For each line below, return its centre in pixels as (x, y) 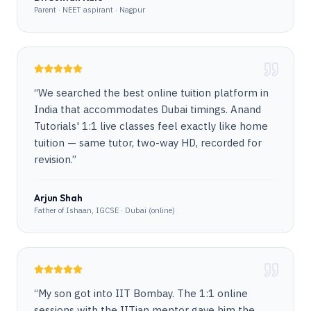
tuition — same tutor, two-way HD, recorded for (148, 143)
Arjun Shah (58, 198)
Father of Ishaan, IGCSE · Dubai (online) (104, 210)
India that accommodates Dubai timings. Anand (148, 109)
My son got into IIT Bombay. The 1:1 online (143, 293)
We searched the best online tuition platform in (153, 93)
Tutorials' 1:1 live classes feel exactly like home (151, 126)
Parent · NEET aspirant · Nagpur (90, 10)
